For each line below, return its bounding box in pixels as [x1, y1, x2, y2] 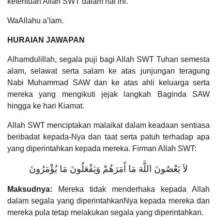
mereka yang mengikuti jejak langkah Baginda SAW [7, 90, 210, 98]
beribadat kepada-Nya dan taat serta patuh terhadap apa [7, 132, 210, 141]
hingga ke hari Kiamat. [7, 101, 84, 110]
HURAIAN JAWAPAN [7, 35, 85, 44]
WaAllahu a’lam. [7, 16, 63, 25]
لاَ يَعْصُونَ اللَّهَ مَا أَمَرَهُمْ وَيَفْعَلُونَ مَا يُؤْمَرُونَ [29, 163, 188, 174]
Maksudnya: [7, 185, 58, 193]
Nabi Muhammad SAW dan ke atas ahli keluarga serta [7, 78, 210, 87]
